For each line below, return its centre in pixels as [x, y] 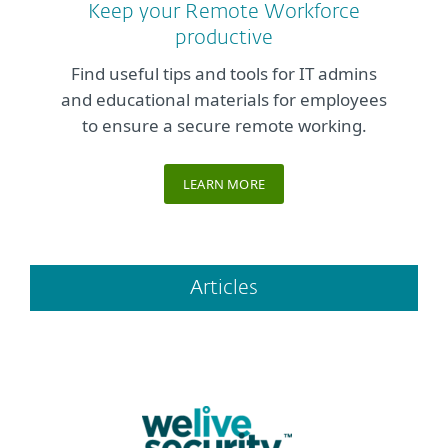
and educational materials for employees [224, 100]
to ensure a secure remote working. [224, 126]
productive [224, 38]
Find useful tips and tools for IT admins [224, 74]
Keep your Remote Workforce [224, 12]
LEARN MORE [224, 184]
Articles [224, 288]
